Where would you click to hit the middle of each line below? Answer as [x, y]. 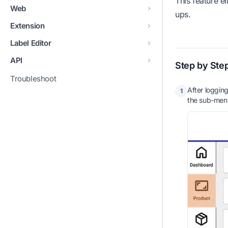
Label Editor [31, 43]
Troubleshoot [33, 78]
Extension [27, 25]
